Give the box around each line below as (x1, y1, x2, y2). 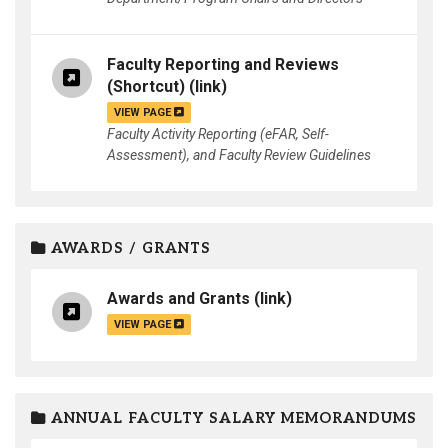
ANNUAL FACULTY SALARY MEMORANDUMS (46, 410, 417, 427)
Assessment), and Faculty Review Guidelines (107, 147, 371, 164)
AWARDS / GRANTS (46, 240, 211, 257)
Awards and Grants (107, 289, 250, 309)
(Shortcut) (107, 77, 185, 97)
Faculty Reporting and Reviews (107, 55, 339, 75)
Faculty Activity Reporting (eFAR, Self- (107, 126, 329, 143)
